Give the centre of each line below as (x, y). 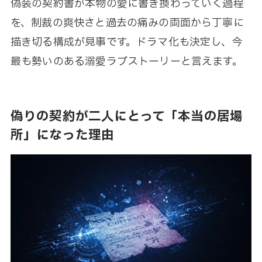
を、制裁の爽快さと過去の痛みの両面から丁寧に (127, 23)
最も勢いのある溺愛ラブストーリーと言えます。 (126, 62)
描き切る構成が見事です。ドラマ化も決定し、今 (126, 43)
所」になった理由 (62, 135)
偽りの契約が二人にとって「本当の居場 (127, 116)
